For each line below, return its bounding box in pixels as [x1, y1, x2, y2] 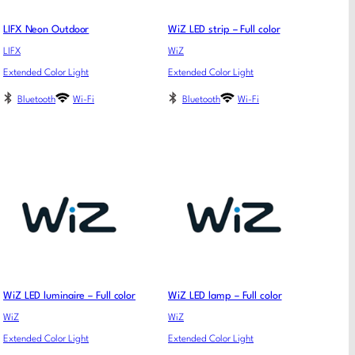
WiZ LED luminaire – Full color [3, 290, 136, 301]
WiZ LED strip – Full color [168, 25, 281, 36]
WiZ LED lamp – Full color [168, 290, 282, 301]
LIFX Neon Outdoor [3, 25, 90, 36]
